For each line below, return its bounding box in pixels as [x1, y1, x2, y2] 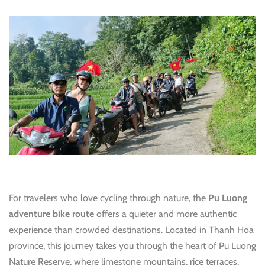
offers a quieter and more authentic [94, 208, 237, 220]
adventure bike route [9, 208, 94, 220]
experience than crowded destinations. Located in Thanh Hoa [9, 224, 254, 236]
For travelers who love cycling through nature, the [9, 192, 208, 204]
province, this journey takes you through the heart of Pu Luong [9, 240, 256, 252]
